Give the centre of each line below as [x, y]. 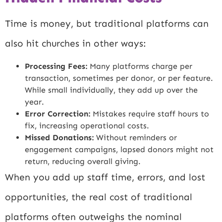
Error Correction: [57, 114]
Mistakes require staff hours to [150, 114]
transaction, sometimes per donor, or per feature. [119, 78]
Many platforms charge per [140, 66]
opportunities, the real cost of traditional [99, 197]
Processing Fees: [56, 66]
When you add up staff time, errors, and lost [105, 177]
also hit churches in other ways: [76, 44]
